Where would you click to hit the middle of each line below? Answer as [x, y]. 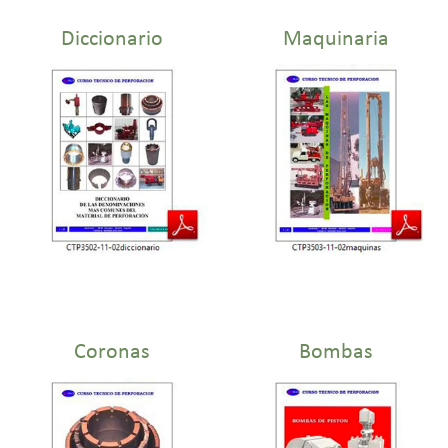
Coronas [112, 352]
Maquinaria [336, 40]
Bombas [336, 352]
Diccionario [112, 40]
